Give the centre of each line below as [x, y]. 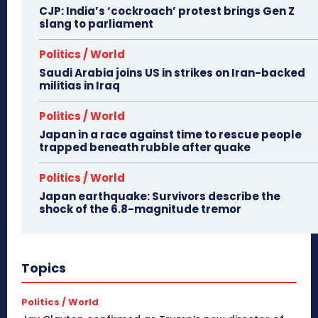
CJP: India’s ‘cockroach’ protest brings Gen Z [167, 11]
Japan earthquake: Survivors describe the [160, 197]
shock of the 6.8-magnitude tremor [140, 209]
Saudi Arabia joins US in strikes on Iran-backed [172, 73]
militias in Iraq [79, 86]
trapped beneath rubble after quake [145, 148]
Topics [44, 268]
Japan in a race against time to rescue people [170, 135]
